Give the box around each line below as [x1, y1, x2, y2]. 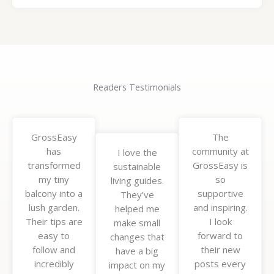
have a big [116, 244, 158, 257]
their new [200, 243, 240, 256]
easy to [38, 229, 70, 242]
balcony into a [25, 187, 83, 199]
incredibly [34, 257, 74, 270]
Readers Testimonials [93, 80, 181, 93]
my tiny [39, 172, 69, 185]
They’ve [120, 188, 154, 201]
